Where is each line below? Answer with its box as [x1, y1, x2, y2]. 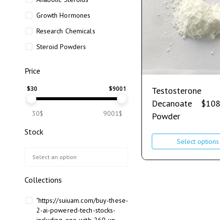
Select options [176, 137, 219, 146]
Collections [25, 175, 62, 185]
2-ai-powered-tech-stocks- [36, 206, 116, 215]
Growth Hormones [36, 11, 91, 20]
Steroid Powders [36, 42, 86, 51]
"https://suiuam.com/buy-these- [36, 196, 129, 205]
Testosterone [151, 85, 201, 97]
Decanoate [151, 98, 192, 110]
